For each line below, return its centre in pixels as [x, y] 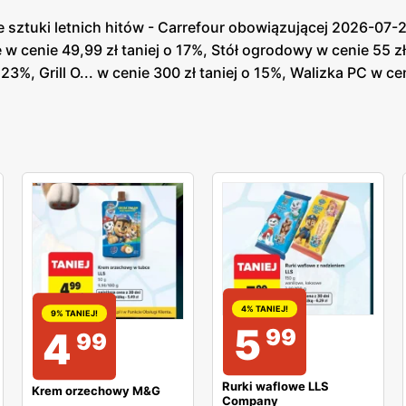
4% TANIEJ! [265, 309]
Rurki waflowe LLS [275, 386]
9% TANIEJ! [74, 314]
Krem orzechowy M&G [96, 391]
